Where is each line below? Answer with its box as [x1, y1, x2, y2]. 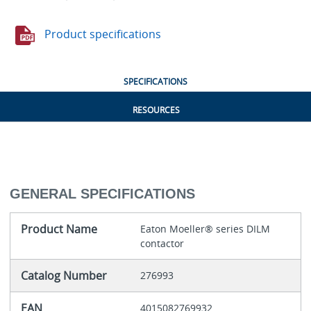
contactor [140, 237, 184, 251]
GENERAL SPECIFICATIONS [9, 186, 195, 202]
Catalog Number [20, 268, 107, 284]
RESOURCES [132, 103, 180, 116]
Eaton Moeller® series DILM [140, 222, 270, 236]
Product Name [20, 221, 97, 237]
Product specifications [41, 26, 161, 42]
